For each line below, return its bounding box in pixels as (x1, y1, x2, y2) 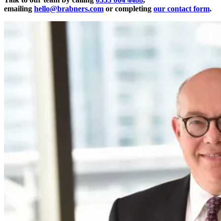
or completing (104, 4, 153, 13)
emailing (4, 4, 34, 13)
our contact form (153, 4, 210, 13)
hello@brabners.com (34, 4, 104, 13)
